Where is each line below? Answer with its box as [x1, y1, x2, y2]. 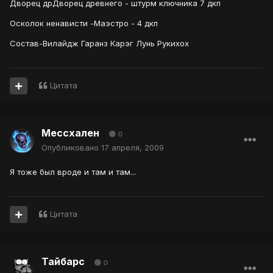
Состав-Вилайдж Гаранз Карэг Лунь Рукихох [10, 38, 189, 49]
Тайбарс [41, 255, 85, 268]
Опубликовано [41, 143, 101, 153]
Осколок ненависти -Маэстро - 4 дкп [10, 18, 158, 29]
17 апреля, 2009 [101, 143, 164, 153]
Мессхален [41, 127, 99, 140]
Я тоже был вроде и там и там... [10, 167, 136, 177]
